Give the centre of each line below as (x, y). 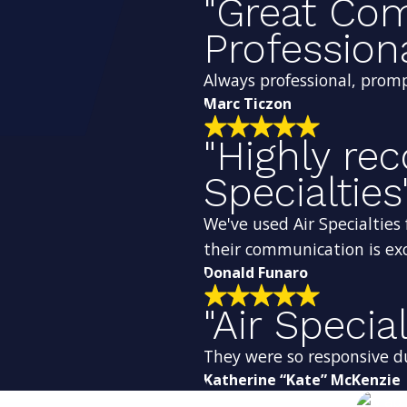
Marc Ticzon (248, 104)
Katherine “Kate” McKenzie (302, 379)
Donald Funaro (256, 272)
